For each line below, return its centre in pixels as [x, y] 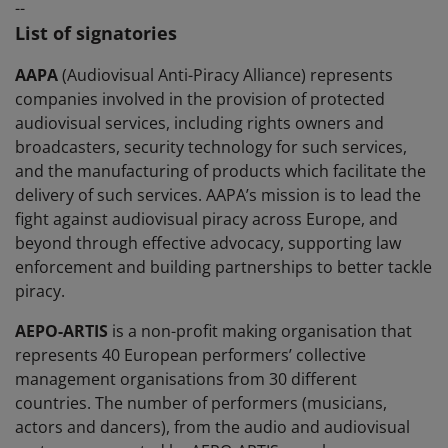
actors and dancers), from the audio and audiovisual [212, 427]
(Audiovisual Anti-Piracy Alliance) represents [225, 75]
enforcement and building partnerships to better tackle [223, 267]
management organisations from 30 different [186, 379]
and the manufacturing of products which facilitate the [220, 171]
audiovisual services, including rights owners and [199, 123]
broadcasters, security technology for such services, [211, 147]
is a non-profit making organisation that [260, 331]
